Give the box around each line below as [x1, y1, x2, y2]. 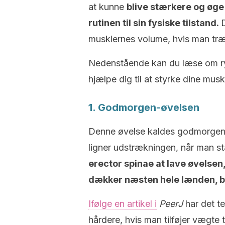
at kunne [88, 2, 127, 12]
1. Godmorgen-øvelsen [88, 101, 199, 114]
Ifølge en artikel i [88, 198, 157, 209]
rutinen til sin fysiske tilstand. [88, 18, 221, 28]
